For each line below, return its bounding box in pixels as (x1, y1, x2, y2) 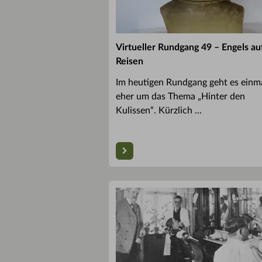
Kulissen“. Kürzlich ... (116, 105, 202, 115)
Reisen (116, 56, 143, 66)
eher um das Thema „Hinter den (116, 91, 245, 101)
